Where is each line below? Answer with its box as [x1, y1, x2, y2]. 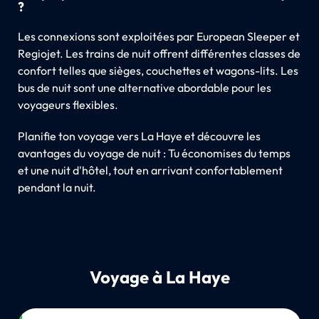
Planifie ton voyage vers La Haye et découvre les [17, 129, 261, 144]
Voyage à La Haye [89, 266, 230, 288]
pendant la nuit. [17, 180, 96, 195]
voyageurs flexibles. [17, 98, 118, 113]
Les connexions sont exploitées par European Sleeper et [17, 29, 300, 44]
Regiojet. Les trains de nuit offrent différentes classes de [17, 46, 300, 61]
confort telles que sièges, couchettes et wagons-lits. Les [17, 63, 298, 78]
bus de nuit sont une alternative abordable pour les [17, 80, 271, 95]
